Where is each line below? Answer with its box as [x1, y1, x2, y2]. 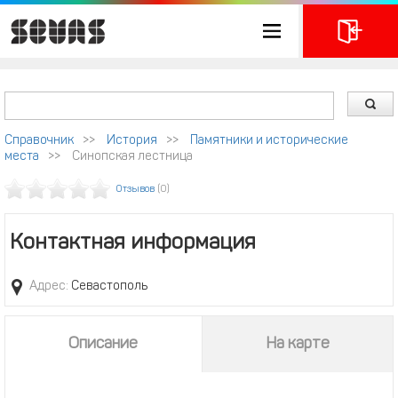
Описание [68, 336, 139, 353]
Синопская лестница [72, 150, 193, 163]
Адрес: [29, 280, 68, 293]
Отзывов [116, 185, 155, 195]
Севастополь [68, 280, 147, 293]
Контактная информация [10, 233, 256, 254]
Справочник [4, 134, 74, 147]
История [107, 134, 157, 147]
